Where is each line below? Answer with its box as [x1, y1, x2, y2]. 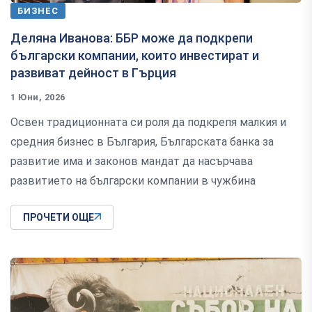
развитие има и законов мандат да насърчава [10, 154, 253, 168]
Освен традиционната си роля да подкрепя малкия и [10, 115, 286, 129]
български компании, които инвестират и [10, 47, 259, 63]
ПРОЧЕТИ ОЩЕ [23, 211, 94, 223]
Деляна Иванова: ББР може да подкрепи [10, 30, 253, 45]
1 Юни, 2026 [10, 91, 65, 102]
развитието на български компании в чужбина [10, 173, 256, 187]
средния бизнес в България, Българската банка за [10, 134, 274, 148]
